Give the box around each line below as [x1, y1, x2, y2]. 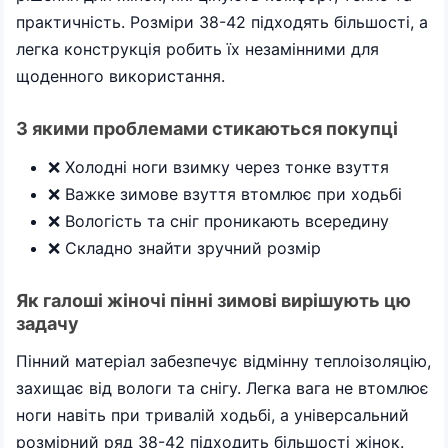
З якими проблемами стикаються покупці [16, 118, 398, 139]
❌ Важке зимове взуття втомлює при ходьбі [48, 183, 402, 204]
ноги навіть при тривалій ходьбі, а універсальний [16, 405, 409, 425]
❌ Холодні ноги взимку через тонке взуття [48, 156, 389, 177]
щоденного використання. [16, 66, 225, 86]
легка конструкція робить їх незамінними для [16, 39, 379, 59]
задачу [16, 312, 79, 334]
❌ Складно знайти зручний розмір [48, 237, 321, 258]
